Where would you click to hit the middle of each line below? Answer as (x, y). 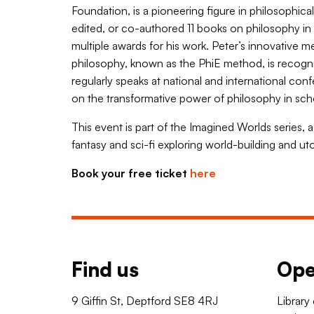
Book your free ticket (131, 173)
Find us (105, 269)
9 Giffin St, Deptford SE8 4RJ (145, 300)
